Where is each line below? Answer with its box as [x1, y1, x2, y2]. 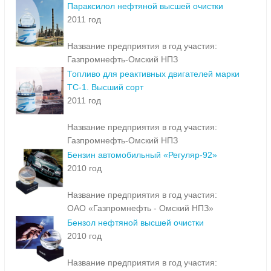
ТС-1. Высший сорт [67, 82, 143, 93]
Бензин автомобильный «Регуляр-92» [67, 150, 217, 160]
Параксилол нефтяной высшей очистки [67, 1, 223, 11]
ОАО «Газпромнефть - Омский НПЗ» [67, 203, 214, 214]
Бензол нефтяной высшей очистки [67, 218, 204, 228]
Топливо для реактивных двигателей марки [67, 69, 240, 79]
